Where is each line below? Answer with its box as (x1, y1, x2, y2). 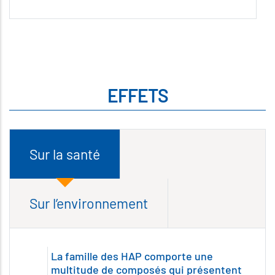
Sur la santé (29, 145, 100, 163)
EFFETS (107, 84, 168, 106)
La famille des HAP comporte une (50, 249, 213, 263)
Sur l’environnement (29, 195, 148, 212)
